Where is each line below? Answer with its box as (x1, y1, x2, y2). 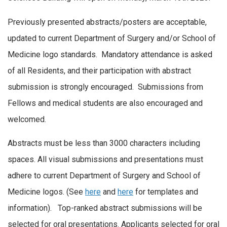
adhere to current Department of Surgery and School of (8, 171, 201, 181)
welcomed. (8, 114, 46, 124)
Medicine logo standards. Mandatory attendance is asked (8, 49, 212, 59)
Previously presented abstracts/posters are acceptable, (8, 17, 207, 27)
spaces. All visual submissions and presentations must (8, 155, 203, 165)
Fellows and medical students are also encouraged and (8, 98, 203, 108)
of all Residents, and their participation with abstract (8, 65, 191, 75)
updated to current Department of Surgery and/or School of (8, 33, 216, 43)
